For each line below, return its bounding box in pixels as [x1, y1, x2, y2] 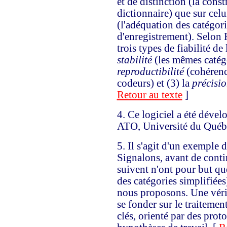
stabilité [117, 54, 152, 65]
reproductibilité [117, 65, 184, 77]
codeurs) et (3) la [117, 77, 192, 89]
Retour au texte [117, 89, 182, 100]
